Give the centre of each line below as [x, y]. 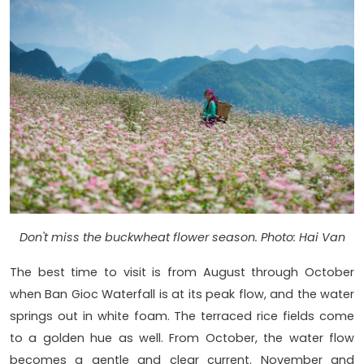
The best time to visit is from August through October [182, 272]
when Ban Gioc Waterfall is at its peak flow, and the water [182, 294]
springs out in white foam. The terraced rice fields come [182, 316]
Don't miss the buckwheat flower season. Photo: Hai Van [182, 237]
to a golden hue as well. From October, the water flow [182, 338]
